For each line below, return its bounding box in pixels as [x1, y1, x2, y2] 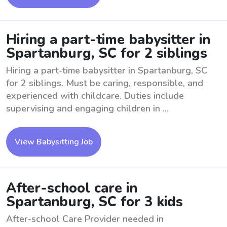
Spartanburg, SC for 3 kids [6, 193, 183, 211]
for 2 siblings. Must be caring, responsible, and [6, 77, 203, 89]
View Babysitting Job [15, 136, 93, 147]
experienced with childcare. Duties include [6, 90, 184, 102]
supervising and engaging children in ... [6, 102, 169, 115]
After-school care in [6, 179, 137, 198]
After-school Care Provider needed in [6, 213, 164, 225]
